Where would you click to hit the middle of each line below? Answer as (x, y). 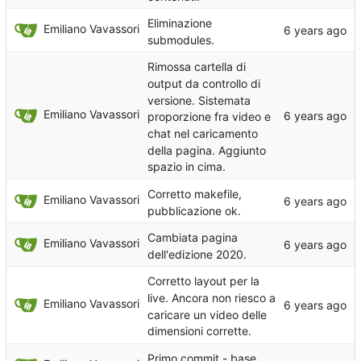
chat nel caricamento (203, 133)
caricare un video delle (207, 314)
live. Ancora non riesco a (212, 297)
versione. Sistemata (199, 100)
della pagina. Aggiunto (207, 150)
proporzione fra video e (209, 116)
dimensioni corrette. (199, 330)
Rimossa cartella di (197, 66)
